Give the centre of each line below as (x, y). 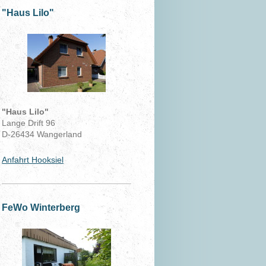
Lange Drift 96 (29, 123)
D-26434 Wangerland (42, 134)
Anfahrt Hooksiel (33, 160)
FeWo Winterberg (41, 208)
